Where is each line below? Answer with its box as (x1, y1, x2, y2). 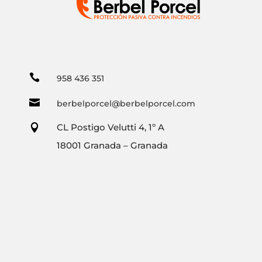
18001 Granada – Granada (57, 139, 168, 151)
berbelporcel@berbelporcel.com (57, 98, 196, 109)
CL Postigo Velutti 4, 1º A (57, 121, 165, 133)
